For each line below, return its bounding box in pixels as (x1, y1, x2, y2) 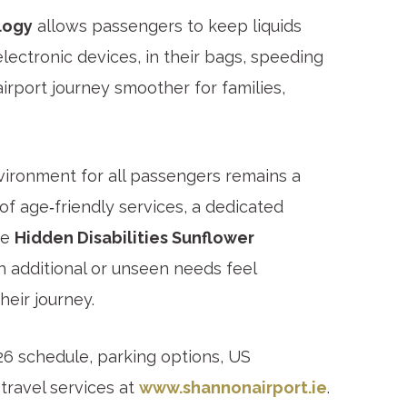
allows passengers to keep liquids (33, 16, 302, 36)
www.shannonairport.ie (139, 377, 327, 397)
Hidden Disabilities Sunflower (15, 227, 254, 247)
